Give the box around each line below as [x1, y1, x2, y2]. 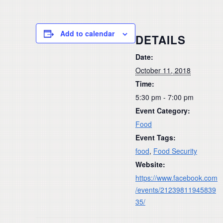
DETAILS [135, 31, 186, 48]
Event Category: [135, 105, 190, 115]
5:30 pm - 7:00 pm [135, 92, 194, 102]
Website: [135, 159, 165, 169]
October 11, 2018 [135, 65, 191, 75]
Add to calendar [60, 28, 114, 38]
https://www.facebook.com [135, 172, 218, 183]
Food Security [153, 145, 197, 156]
